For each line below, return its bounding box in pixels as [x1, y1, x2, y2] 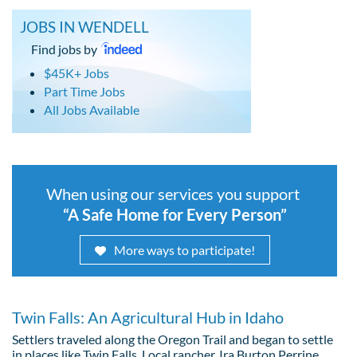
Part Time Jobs [44, 83, 125, 99]
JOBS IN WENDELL [20, 17, 149, 36]
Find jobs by [31, 41, 97, 57]
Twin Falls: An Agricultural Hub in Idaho [12, 307, 284, 327]
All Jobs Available [44, 101, 139, 117]
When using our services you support [46, 183, 303, 203]
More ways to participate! [113, 241, 255, 257]
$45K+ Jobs [44, 65, 109, 80]
